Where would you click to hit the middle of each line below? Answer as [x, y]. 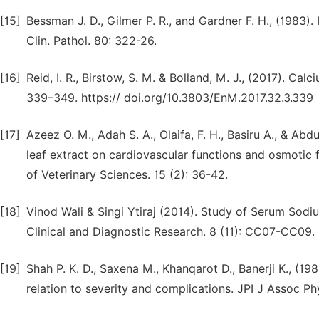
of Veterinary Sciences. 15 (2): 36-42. [127, 175]
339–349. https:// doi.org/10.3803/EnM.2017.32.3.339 [170, 98]
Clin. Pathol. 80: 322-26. [91, 41]
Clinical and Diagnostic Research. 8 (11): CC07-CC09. [171, 232]
